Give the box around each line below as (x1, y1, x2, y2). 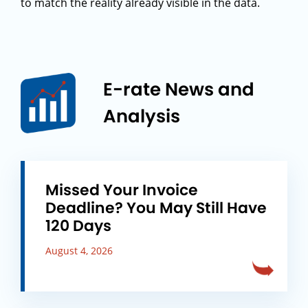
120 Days (45, 215, 111, 236)
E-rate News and (103, 77, 254, 102)
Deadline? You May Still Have (45, 197, 267, 219)
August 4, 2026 (45, 244, 113, 257)
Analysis (103, 104, 180, 129)
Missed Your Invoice (45, 179, 198, 201)
